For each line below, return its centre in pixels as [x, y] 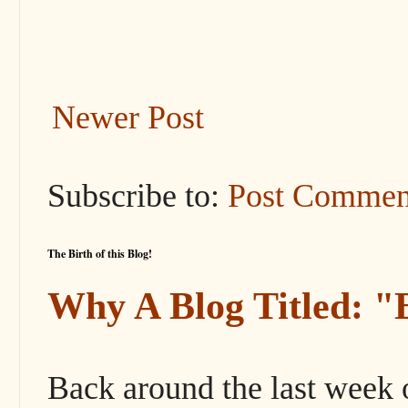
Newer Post [128, 118]
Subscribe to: [138, 196]
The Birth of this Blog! [100, 254]
